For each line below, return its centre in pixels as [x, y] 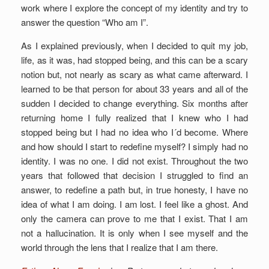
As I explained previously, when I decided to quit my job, [134, 45]
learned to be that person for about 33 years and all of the [134, 88]
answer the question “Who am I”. [85, 22]
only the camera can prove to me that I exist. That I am [134, 218]
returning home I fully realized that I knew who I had [134, 117]
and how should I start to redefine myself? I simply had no [134, 146]
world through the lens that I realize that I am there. [119, 247]
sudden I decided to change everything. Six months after [134, 103]
